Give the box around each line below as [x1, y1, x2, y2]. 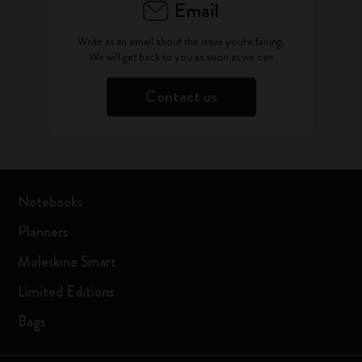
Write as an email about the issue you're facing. [77, 33, 285, 49]
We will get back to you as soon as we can [89, 48, 273, 65]
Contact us [145, 85, 217, 108]
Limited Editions [18, 281, 115, 302]
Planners [18, 221, 69, 242]
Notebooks [18, 192, 83, 213]
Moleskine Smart [18, 251, 117, 272]
